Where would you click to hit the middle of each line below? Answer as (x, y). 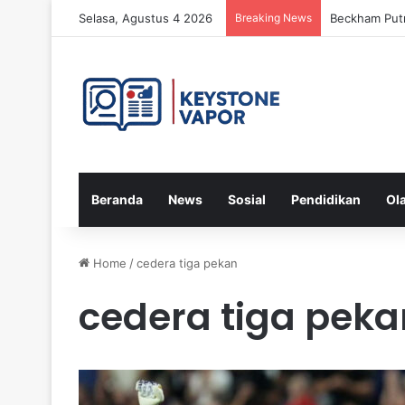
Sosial (247, 199)
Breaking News (273, 18)
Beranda (117, 199)
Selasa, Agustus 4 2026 (146, 18)
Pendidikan (326, 199)
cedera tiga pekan (187, 263)
